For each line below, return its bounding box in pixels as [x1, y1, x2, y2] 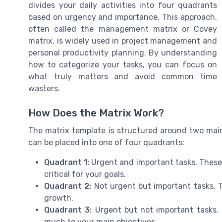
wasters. [28, 84, 60, 94]
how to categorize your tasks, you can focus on [28, 60, 217, 70]
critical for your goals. [44, 169, 126, 179]
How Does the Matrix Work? [28, 107, 164, 119]
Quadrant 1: [44, 157, 90, 167]
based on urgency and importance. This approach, [28, 12, 217, 22]
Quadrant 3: [44, 205, 92, 215]
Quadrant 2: [44, 181, 92, 191]
